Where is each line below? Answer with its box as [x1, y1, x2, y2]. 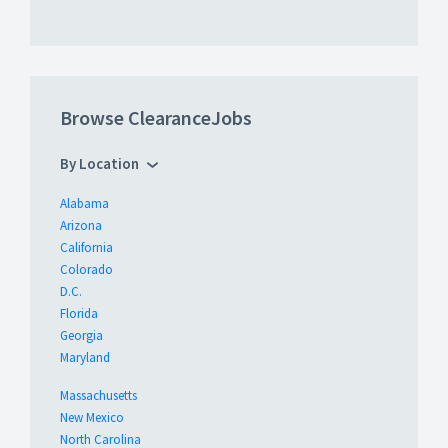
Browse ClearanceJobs [60, 105, 252, 131]
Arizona [60, 217, 102, 235]
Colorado [60, 261, 113, 279]
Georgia [60, 327, 103, 345]
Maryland [60, 349, 110, 367]
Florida [60, 305, 98, 323]
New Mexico [60, 409, 124, 427]
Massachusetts [60, 387, 137, 405]
